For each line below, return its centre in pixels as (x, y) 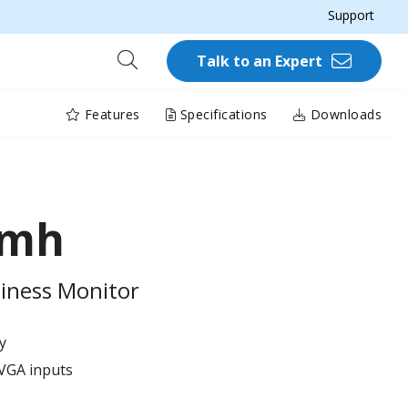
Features (110, 114)
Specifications (222, 114)
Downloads (344, 114)
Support (351, 15)
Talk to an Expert (260, 61)
